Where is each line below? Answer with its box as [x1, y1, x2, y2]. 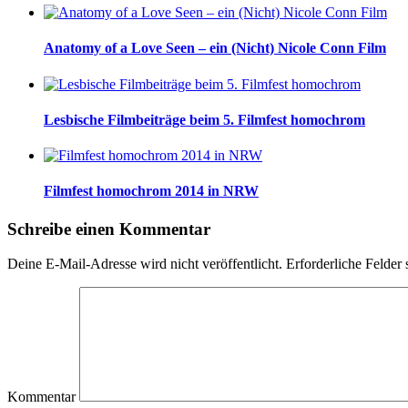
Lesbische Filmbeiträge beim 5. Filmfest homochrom [44, 111, 365, 127]
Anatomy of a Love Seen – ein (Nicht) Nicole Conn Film [44, 40, 386, 56]
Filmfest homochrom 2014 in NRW [44, 183, 259, 199]
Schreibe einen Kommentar [7, 219, 210, 239]
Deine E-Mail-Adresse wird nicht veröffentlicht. [7, 256, 282, 272]
